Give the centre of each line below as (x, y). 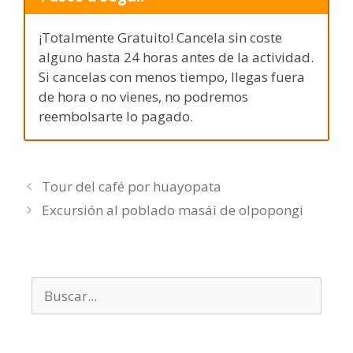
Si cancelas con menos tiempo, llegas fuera (172, 77)
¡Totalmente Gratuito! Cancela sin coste (160, 38)
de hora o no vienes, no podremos (143, 97)
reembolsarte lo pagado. (116, 117)
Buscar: (54, 286)
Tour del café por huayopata (132, 186)
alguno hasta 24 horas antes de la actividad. (176, 58)
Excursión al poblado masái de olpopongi (173, 210)
